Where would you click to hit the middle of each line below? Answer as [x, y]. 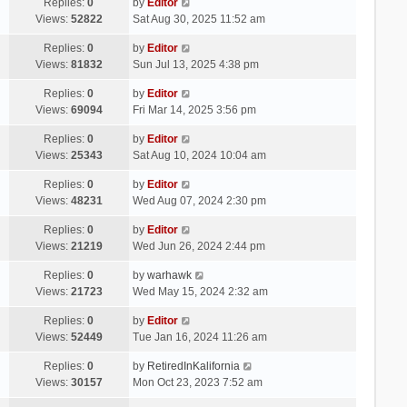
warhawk [169, 275]
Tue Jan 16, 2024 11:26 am [199, 337]
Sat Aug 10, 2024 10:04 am [199, 155]
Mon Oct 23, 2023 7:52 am [197, 382]
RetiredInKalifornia [193, 366]
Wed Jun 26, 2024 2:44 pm [199, 246]
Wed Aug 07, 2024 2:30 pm [199, 200]
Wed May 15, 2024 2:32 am [200, 291]
